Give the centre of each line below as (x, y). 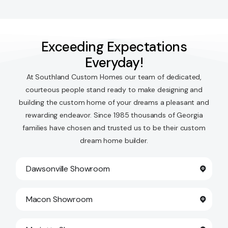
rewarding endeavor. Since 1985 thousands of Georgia (114, 115)
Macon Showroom (59, 199)
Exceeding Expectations (114, 47)
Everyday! (114, 62)
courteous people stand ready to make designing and (114, 89)
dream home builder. (114, 140)
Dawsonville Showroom (68, 168)
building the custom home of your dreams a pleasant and (114, 102)
